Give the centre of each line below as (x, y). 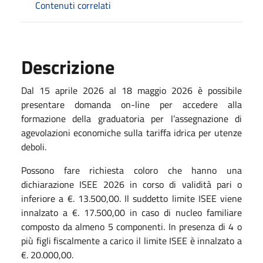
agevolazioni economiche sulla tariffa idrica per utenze (131, 132)
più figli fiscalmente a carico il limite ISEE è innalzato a (131, 240)
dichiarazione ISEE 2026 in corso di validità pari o (131, 184)
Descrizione (68, 67)
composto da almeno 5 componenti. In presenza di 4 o (131, 226)
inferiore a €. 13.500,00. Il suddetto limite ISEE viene (131, 198)
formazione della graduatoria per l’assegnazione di (131, 118)
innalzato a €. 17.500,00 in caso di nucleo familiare (131, 212)
